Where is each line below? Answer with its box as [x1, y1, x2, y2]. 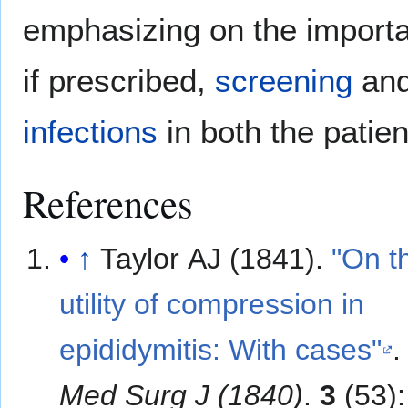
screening [215, 63, 352, 99]
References [23, 177, 193, 229]
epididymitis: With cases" [59, 332, 382, 366]
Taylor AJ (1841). [100, 241, 332, 275]
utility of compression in [59, 287, 365, 321]
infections [23, 114, 158, 150]
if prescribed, [23, 63, 215, 99]
